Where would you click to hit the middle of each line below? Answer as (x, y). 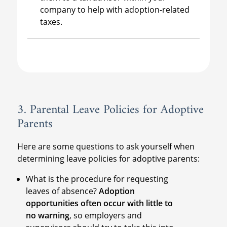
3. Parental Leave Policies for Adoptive (110, 110)
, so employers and (106, 216)
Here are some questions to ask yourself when (106, 147)
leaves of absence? (63, 191)
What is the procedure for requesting (97, 179)
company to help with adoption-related (115, 10)
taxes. (51, 22)
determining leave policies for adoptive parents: (108, 159)
